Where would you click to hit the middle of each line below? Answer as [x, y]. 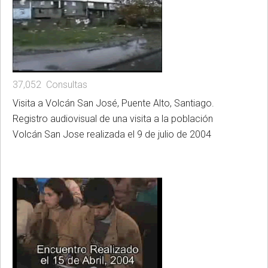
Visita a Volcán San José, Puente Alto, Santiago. [113, 103]
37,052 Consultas [50, 85]
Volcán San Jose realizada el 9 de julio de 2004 [112, 135]
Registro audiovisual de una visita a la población [113, 119]
